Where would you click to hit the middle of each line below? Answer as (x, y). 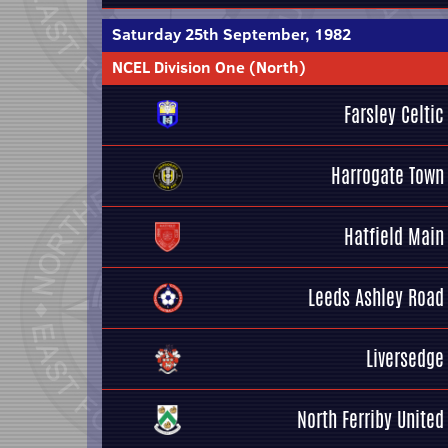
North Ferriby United (370, 419)
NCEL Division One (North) (209, 67)
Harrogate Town (387, 175)
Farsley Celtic (394, 114)
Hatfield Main (394, 236)
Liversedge (405, 358)
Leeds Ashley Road (376, 297)
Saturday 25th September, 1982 (231, 34)
